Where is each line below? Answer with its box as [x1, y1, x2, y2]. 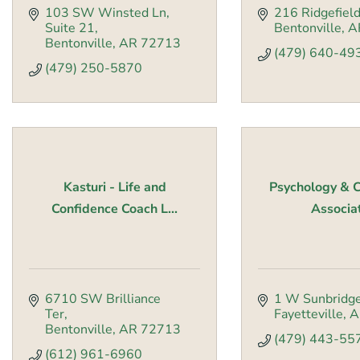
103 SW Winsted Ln [45, 4, 166, 22]
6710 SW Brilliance [45, 290, 161, 309]
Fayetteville [274, 305, 343, 324]
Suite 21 [45, 19, 95, 38]
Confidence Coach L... [51, 199, 178, 218]
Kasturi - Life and [63, 178, 166, 196]
